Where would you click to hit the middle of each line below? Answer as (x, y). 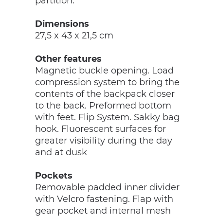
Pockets (54, 176)
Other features (68, 59)
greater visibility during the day (104, 141)
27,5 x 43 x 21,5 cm (74, 36)
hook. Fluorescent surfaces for (100, 129)
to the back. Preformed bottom (103, 106)
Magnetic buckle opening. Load (104, 71)
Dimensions (62, 24)
